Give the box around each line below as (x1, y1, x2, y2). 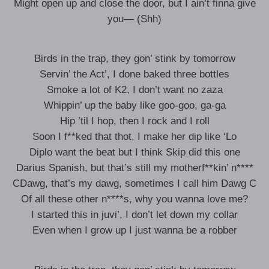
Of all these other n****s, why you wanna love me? (21, 193, 248, 205)
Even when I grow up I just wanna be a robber (32, 225, 237, 236)
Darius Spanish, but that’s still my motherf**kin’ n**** (16, 162, 253, 174)
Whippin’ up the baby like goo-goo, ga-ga (43, 100, 226, 111)
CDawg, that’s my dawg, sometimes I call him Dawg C (13, 178, 256, 189)
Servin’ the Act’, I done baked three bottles (40, 68, 229, 80)
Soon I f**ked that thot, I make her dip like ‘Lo (32, 131, 237, 142)
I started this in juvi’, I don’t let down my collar (31, 209, 238, 220)
